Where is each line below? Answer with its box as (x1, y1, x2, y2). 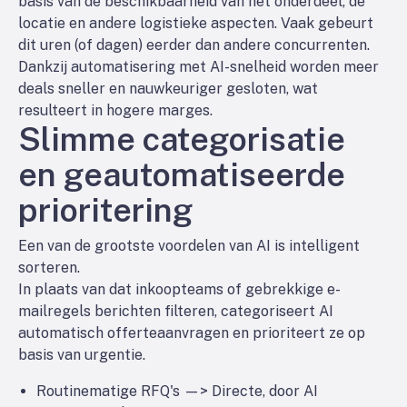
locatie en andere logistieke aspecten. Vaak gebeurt (18, 15, 373, 32)
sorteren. (18, 259, 80, 276)
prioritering (18, 191, 194, 229)
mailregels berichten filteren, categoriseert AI (18, 303, 333, 320)
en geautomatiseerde (18, 155, 345, 194)
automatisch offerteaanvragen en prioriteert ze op (18, 324, 365, 342)
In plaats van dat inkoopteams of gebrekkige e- (18, 281, 341, 298)
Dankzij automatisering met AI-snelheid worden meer (18, 58, 379, 75)
